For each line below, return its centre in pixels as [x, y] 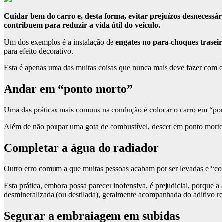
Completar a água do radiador [81, 148]
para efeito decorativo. [39, 51]
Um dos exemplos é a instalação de [60, 42]
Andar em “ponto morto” [68, 89]
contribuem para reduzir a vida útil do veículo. [82, 25]
